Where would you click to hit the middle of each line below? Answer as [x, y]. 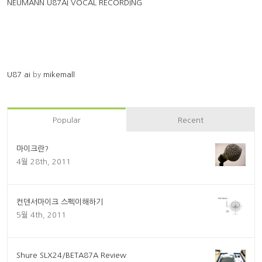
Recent [190, 120]
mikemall [59, 75]
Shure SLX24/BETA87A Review [71, 256]
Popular [67, 120]
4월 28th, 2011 [44, 162]
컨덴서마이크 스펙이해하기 [60, 202]
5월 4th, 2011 [41, 215]
